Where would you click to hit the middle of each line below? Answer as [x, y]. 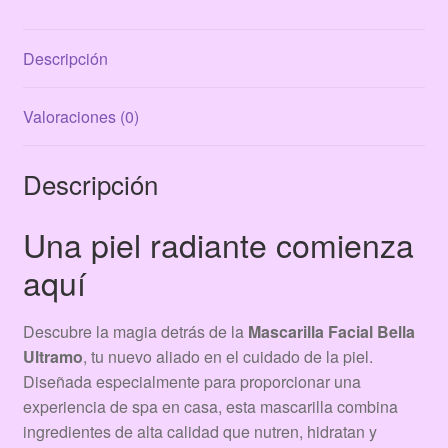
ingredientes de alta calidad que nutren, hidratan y [199, 431]
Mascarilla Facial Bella [331, 331]
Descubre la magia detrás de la [135, 331]
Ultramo [52, 356]
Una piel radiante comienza [218, 244]
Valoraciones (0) [80, 116]
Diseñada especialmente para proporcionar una [191, 381]
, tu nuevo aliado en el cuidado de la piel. [227, 356]
